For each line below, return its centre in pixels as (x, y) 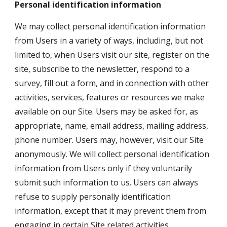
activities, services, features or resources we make (110, 97)
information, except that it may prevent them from (111, 211)
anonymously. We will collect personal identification (112, 154)
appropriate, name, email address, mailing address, (112, 126)
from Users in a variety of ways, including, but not (109, 41)
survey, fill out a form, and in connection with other (112, 83)
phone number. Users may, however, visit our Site (109, 140)
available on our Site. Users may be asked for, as (107, 111)
